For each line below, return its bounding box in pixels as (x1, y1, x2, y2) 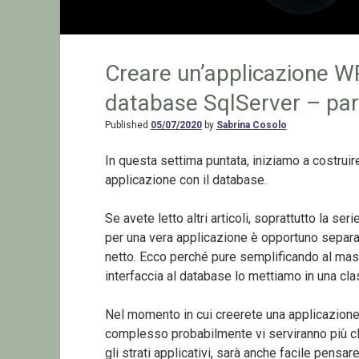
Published (104, 119, 151, 131)
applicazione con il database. (104, 171, 267, 188)
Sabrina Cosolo (216, 119, 287, 131)
